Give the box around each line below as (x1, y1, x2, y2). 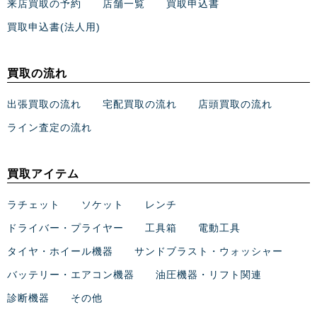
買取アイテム (7, 167, 79, 180)
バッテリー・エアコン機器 (7, 268, 134, 280)
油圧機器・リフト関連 (156, 268, 262, 280)
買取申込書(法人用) (7, 21, 100, 33)
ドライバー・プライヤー (7, 221, 124, 234)
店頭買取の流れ (198, 98, 272, 110)
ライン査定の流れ (7, 121, 92, 133)
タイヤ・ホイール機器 (7, 245, 113, 257)
